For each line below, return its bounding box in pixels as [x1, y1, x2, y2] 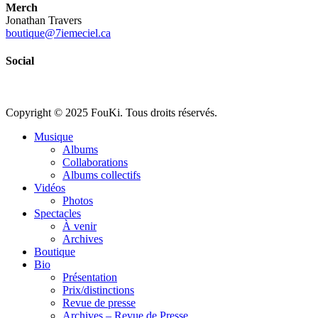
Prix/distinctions [62, 284, 134, 297]
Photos [62, 194, 93, 207]
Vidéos [34, 182, 65, 194]
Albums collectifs [62, 169, 141, 182]
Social [6, 54, 34, 67]
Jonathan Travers [6, 13, 82, 26]
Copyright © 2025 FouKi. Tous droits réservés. [6, 106, 217, 119]
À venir [62, 220, 97, 233]
